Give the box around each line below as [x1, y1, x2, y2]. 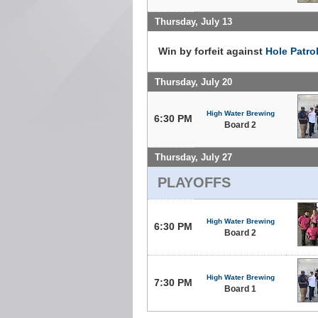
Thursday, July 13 [155, 16, 232, 27]
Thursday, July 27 [155, 151, 232, 163]
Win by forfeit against [158, 45, 265, 57]
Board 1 [224, 283, 256, 294]
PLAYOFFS [158, 174, 231, 190]
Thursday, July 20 [155, 76, 232, 87]
